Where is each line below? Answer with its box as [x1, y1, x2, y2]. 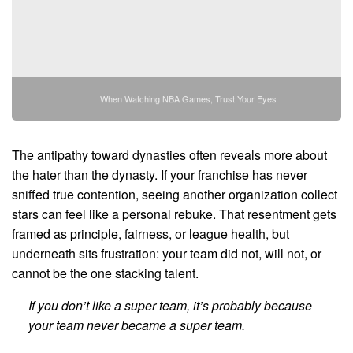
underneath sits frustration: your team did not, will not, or [12, 244, 321, 263]
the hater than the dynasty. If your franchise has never [12, 165, 307, 184]
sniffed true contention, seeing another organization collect [12, 185, 337, 204]
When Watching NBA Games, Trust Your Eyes [100, 92, 277, 106]
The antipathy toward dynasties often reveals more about [12, 146, 327, 165]
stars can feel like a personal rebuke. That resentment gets [12, 205, 336, 224]
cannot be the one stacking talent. [12, 264, 199, 283]
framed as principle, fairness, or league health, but [12, 225, 289, 243]
